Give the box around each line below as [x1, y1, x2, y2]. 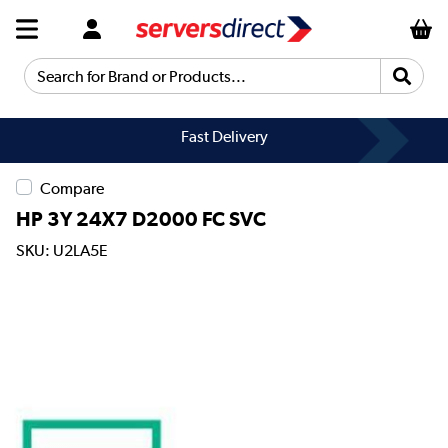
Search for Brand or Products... [24, 75, 241, 93]
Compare [40, 178, 104, 198]
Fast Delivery [180, 127, 268, 146]
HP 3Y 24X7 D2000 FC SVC [16, 206, 266, 231]
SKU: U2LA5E [16, 241, 108, 261]
